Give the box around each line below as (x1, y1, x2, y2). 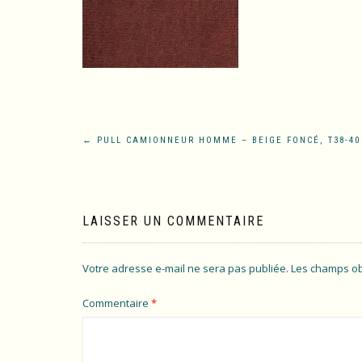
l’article (82, 200, 164, 233)
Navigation (82, 132, 204, 165)
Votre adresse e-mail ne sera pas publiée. (82, 261, 288, 276)
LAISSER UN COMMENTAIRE (82, 213, 264, 229)
